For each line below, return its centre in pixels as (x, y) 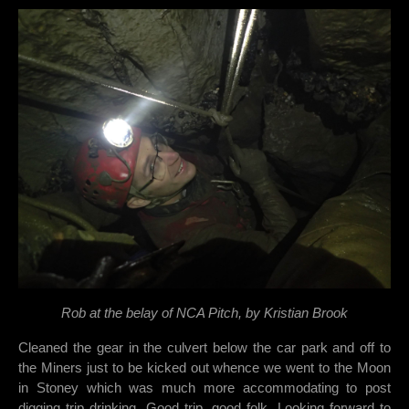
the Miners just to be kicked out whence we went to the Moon (204, 368)
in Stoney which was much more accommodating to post (204, 388)
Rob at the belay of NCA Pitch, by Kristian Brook (204, 313)
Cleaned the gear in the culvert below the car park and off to (204, 348)
